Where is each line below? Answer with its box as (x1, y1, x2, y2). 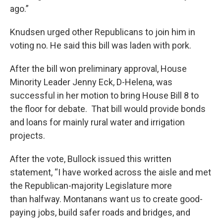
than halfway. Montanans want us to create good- (10, 193, 203, 204)
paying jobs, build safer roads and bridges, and (10, 207, 190, 218)
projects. (10, 130, 45, 141)
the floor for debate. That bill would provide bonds (10, 103, 206, 114)
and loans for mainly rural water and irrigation (10, 116, 185, 127)
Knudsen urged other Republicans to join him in (10, 26, 195, 37)
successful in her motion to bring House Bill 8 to (10, 90, 199, 101)
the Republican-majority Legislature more (10, 180, 172, 191)
